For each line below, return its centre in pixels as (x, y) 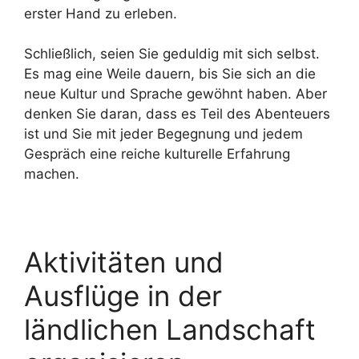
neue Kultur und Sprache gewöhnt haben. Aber (175, 94)
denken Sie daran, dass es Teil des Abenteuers (177, 114)
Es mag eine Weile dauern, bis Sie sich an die (170, 74)
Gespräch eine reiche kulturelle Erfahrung (157, 154)
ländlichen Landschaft (170, 329)
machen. (52, 174)
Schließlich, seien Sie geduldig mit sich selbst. (172, 54)
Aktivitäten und (124, 262)
